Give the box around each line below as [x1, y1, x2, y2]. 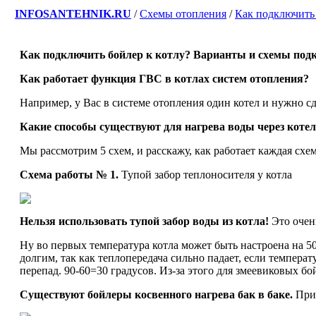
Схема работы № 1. [20, 169, 119, 181]
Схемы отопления [140, 8, 226, 20]
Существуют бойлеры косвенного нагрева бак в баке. [20, 288, 293, 300]
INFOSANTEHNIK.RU [15, 8, 131, 20]
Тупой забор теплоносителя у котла [119, 169, 292, 181]
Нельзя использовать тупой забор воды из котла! [20, 215, 269, 227]
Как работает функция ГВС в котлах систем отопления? [20, 73, 309, 85]
